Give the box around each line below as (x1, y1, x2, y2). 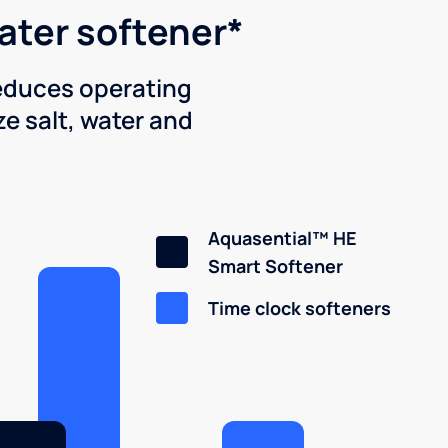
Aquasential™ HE (208, 225, 357, 250)
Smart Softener (208, 253, 343, 278)
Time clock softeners (208, 295, 391, 320)
